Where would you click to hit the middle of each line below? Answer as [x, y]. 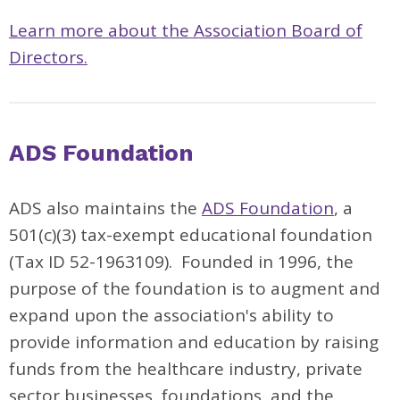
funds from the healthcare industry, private [186, 369]
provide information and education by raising [194, 342]
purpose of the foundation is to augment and [195, 288]
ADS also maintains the [105, 208]
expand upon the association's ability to [171, 315]
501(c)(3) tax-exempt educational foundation [191, 235]
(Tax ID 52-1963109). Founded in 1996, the [181, 262]
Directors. [48, 57]
